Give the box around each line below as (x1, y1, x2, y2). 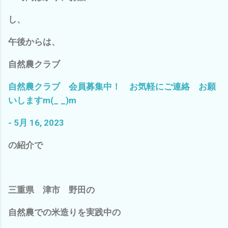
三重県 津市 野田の (8, 184, 95, 195)
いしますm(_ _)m (8, 95, 76, 105)
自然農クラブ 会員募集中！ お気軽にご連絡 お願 (8, 81, 216, 92)
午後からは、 (8, 36, 60, 47)
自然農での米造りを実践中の (8, 207, 121, 217)
